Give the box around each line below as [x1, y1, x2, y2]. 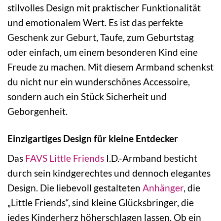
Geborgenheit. [7, 106, 68, 117]
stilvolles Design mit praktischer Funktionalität [7, 2, 201, 14]
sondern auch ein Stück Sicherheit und [7, 91, 167, 103]
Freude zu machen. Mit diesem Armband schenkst [7, 61, 214, 73]
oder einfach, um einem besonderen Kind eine [7, 46, 198, 58]
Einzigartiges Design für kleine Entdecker [7, 132, 178, 144]
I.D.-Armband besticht [104, 152, 197, 164]
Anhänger [143, 182, 184, 193]
